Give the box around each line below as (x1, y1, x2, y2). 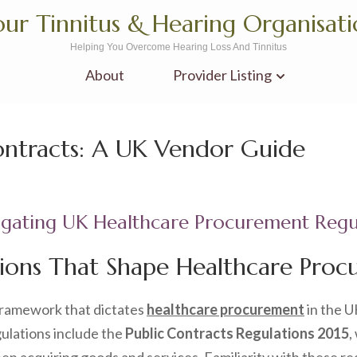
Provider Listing (173, 66, 272, 84)
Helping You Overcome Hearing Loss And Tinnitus (70, 41, 287, 53)
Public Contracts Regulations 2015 (125, 324, 349, 342)
